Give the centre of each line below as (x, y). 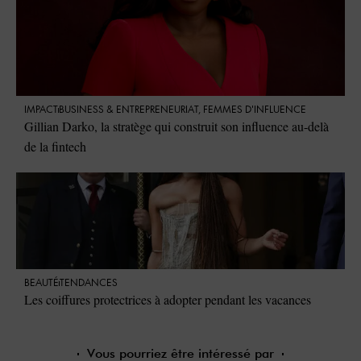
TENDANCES (89, 284)
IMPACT (41, 110)
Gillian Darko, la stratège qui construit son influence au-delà (176, 127)
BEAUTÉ (41, 284)
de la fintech (55, 147)
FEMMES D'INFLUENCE (255, 110)
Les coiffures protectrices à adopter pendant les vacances (168, 300)
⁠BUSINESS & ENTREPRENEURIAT (129, 110)
